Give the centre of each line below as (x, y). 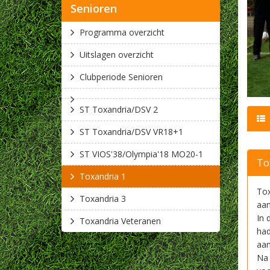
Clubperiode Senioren (121, 77)
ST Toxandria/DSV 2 (119, 109)
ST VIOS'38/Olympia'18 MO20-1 (141, 154)
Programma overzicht (122, 32)
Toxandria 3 (103, 199)
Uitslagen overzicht (117, 55)
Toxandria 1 (103, 176)
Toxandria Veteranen (120, 221)
